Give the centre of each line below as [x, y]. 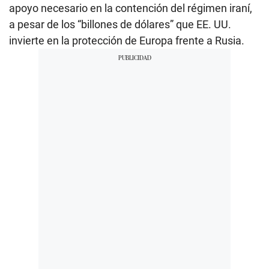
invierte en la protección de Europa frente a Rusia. [127, 41]
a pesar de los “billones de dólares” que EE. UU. [120, 25]
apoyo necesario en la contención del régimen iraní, [131, 8]
